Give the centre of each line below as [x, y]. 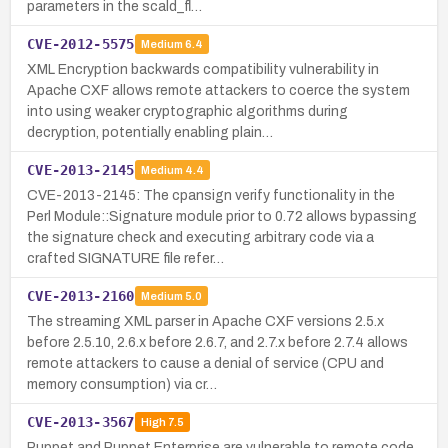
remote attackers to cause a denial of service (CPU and [205, 363]
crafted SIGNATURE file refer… [125, 258]
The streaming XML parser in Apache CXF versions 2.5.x [205, 321]
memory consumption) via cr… [122, 384]
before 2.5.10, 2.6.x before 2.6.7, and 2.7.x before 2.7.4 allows [217, 342]
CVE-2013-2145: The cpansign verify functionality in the [211, 195]
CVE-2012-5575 [81, 43]
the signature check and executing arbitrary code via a [200, 237]
